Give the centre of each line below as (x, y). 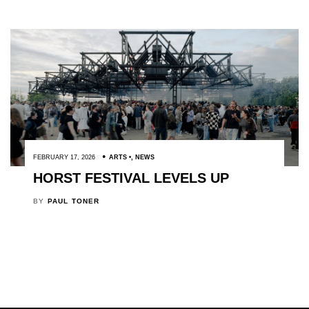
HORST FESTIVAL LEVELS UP (131, 178)
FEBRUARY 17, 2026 (64, 158)
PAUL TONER (73, 201)
